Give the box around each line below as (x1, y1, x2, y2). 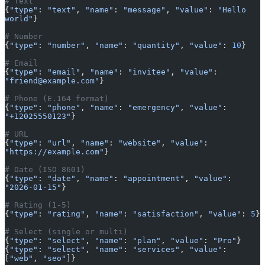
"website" (118, 138, 161, 148)
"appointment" (123, 174, 185, 183)
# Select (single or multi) (5, 227, 128, 237)
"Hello (218, 5, 246, 15)
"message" (123, 5, 166, 15)
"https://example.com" (5, 147, 104, 157)
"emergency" (128, 103, 180, 112)
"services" (132, 245, 180, 254)
